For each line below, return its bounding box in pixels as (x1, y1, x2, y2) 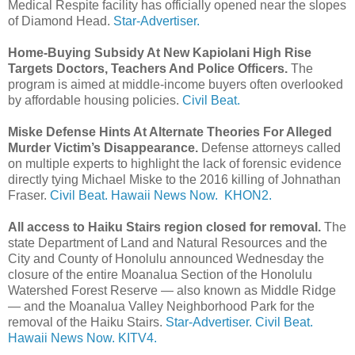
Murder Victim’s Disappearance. (8, 140, 198, 155)
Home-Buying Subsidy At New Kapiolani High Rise (8, 45, 311, 59)
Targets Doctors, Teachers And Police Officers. (8, 61, 291, 75)
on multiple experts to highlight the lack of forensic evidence (8, 156, 342, 170)
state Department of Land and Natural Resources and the (8, 235, 327, 250)
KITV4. (118, 330, 157, 345)
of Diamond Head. (8, 13, 113, 28)
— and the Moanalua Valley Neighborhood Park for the (8, 299, 315, 313)
